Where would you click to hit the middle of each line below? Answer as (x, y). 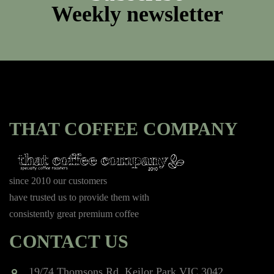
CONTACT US (69, 241)
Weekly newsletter (137, 14)
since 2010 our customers (58, 180)
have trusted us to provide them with (79, 197)
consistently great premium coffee (74, 213)
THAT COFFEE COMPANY (124, 128)
